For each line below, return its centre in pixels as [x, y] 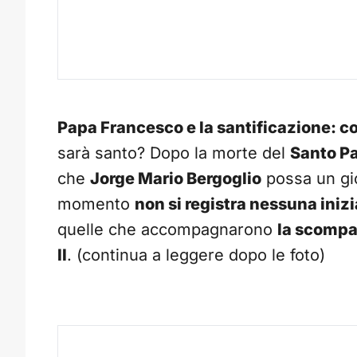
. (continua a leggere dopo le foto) [196, 255]
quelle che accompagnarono [167, 230]
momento [96, 204]
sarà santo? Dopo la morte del [174, 153]
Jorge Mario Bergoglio [176, 179]
